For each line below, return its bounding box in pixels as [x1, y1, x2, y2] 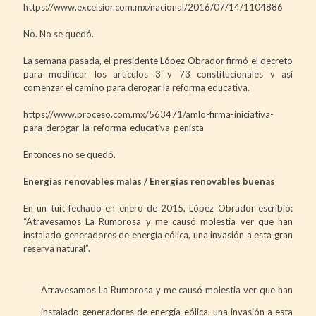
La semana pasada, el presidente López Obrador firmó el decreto [23, 54, 293, 66]
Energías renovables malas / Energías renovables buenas [23, 175, 275, 187]
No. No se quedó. [23, 28, 94, 39]
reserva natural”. [23, 242, 90, 254]
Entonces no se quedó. [23, 148, 116, 160]
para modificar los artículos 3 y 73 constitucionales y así [23, 68, 293, 80]
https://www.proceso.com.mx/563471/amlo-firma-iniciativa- [23, 108, 274, 120]
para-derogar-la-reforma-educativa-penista [23, 121, 204, 133]
